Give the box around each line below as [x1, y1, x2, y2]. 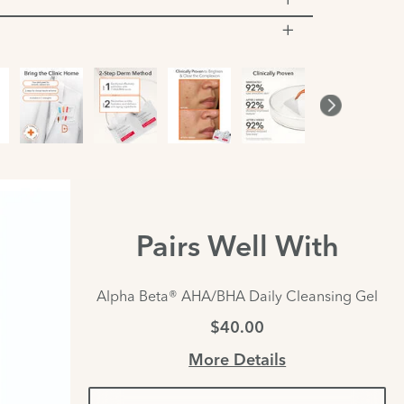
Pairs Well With [135, 234, 339, 263]
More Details [188, 352, 287, 370]
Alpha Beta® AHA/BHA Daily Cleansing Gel [96, 286, 379, 305]
